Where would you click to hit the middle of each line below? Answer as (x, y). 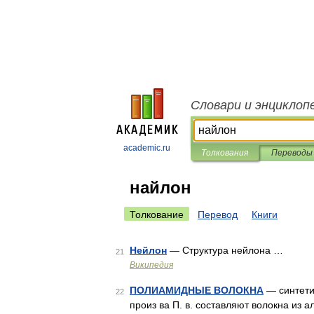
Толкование (157, 214)
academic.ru (147, 148)
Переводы (292, 153)
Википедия (151, 265)
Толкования (225, 153)
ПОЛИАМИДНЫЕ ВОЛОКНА (197, 290)
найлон (161, 187)
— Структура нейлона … (225, 250)
